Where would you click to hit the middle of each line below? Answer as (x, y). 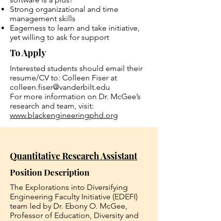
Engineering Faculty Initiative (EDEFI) (74, 197)
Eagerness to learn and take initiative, (75, 28)
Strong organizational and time (64, 9)
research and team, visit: (52, 106)
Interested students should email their (76, 68)
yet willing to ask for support (59, 37)
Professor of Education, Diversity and (74, 215)
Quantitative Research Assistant (74, 156)
